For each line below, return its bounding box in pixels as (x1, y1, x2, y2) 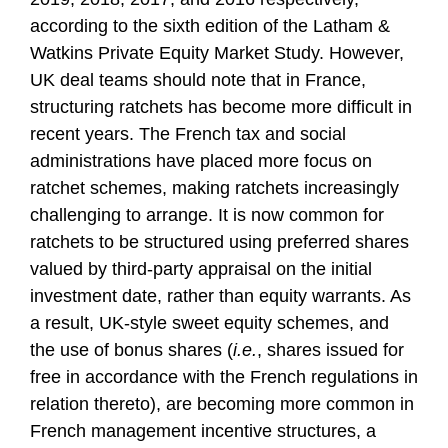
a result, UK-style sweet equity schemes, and (30, 312, 389, 333)
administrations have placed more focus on (30, 150, 372, 171)
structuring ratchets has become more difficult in (30, 96, 412, 117)
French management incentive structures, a (30, 420, 376, 441)
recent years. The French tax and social (30, 123, 346, 144)
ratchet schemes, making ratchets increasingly (30, 177, 399, 198)
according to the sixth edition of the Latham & (30, 15, 390, 36)
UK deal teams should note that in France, (30, 69, 366, 90)
